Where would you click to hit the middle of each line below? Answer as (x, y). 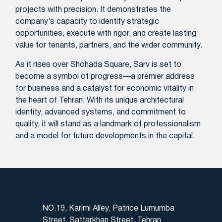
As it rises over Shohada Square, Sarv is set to (99, 65)
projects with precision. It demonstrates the (93, 10)
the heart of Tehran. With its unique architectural (100, 100)
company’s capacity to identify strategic (87, 22)
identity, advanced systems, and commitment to (101, 112)
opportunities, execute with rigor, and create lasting (106, 34)
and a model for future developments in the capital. (105, 136)
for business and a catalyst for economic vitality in (105, 88)
